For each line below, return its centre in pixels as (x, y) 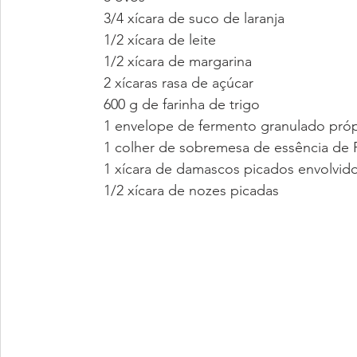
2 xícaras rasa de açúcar (178, 83)
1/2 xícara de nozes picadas (191, 190)
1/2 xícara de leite (160, 40)
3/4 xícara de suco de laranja (194, 18)
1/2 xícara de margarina (178, 61)
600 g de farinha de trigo (182, 104)
